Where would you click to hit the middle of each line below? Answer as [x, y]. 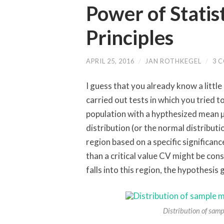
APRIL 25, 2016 [110, 61]
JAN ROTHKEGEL [173, 61]
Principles [130, 38]
